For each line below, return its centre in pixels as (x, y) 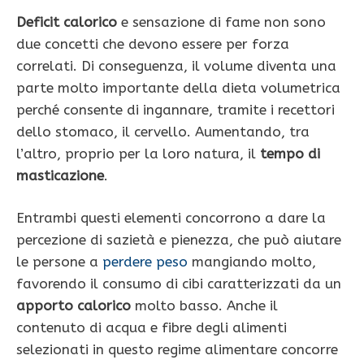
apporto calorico (74, 306)
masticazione (60, 175)
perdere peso (145, 262)
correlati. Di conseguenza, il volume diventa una (176, 65)
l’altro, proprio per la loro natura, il (138, 153)
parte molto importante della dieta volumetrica (178, 87)
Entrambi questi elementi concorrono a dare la (171, 218)
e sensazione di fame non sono (221, 22)
